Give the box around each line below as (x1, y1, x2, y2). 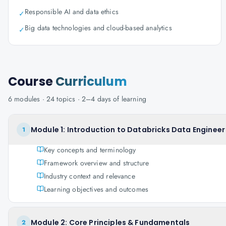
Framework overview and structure (44, 158, 149, 168)
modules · (12, 94, 46, 104)
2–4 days (81, 94, 111, 104)
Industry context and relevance (44, 171, 135, 181)
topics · (54, 94, 82, 104)
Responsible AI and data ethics (25, 7, 119, 17)
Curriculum (55, 73, 127, 90)
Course (8, 73, 56, 90)
